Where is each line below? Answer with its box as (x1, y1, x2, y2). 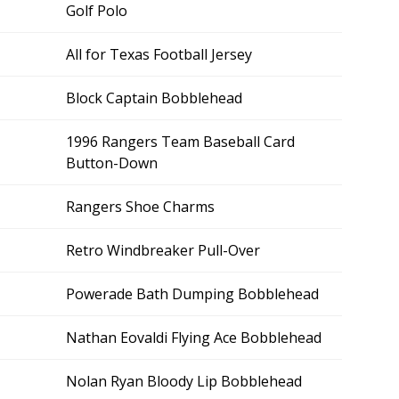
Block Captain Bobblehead (66, 88, 242, 108)
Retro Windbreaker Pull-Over (66, 240, 260, 260)
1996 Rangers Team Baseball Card (66, 132, 295, 151)
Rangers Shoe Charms (66, 197, 215, 216)
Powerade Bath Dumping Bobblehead (66, 284, 319, 304)
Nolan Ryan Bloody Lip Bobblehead (66, 371, 302, 391)
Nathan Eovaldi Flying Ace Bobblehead (66, 328, 322, 347)
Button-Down (66, 153, 158, 173)
